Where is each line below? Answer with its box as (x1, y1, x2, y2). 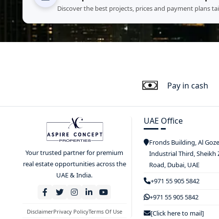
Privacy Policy (53, 208, 88, 216)
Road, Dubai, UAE (149, 160, 199, 169)
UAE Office (143, 115, 183, 126)
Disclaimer (26, 208, 53, 216)
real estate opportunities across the (22, 159, 126, 169)
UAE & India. (56, 171, 93, 180)
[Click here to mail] (150, 209, 204, 218)
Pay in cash (167, 80, 208, 91)
